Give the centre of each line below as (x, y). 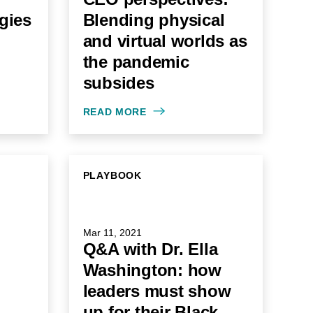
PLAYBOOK (112, 175)
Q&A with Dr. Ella (150, 249)
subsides (118, 83)
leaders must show (157, 291)
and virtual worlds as (165, 41)
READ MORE (115, 112)
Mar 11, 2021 (112, 233)
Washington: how (152, 270)
